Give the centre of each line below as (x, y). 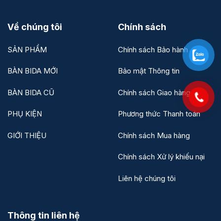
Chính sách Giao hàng (154, 92)
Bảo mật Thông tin (149, 71)
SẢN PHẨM (27, 49)
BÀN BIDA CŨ (31, 92)
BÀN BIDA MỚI (33, 71)
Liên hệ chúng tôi (147, 178)
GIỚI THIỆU (27, 135)
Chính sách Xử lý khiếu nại (161, 157)
